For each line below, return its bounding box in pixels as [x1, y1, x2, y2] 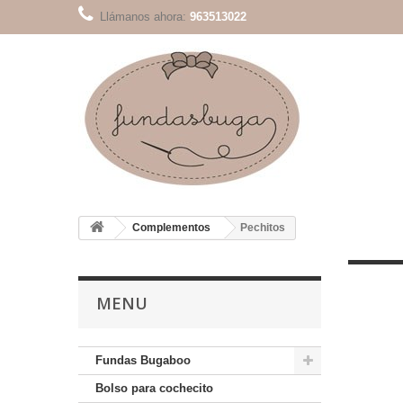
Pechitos [240, 221, 285, 234]
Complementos [132, 221, 210, 234]
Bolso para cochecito [95, 381, 213, 395]
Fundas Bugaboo [95, 354, 191, 367]
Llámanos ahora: [100, 10, 190, 23]
